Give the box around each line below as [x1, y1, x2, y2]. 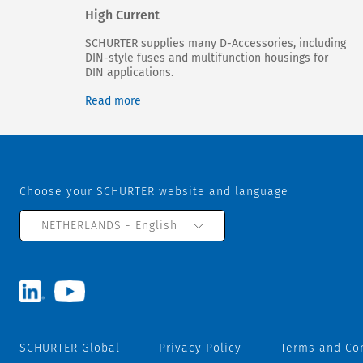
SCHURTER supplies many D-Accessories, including [85, 36, 346, 51]
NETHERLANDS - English [41, 219, 177, 233]
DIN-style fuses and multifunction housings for [85, 51, 328, 66]
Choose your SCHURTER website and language [19, 185, 288, 199]
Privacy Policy [159, 341, 241, 356]
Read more [85, 94, 141, 109]
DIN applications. [85, 66, 173, 80]
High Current [85, 7, 160, 23]
